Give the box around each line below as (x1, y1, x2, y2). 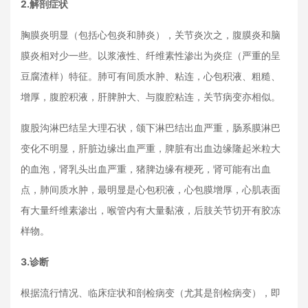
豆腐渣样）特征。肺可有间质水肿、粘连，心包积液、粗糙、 (21, 70, 280, 82)
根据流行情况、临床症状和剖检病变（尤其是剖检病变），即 (21, 287, 280, 298)
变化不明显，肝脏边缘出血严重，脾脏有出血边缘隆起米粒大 (21, 142, 280, 154)
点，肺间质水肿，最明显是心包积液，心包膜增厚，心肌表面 (21, 184, 280, 195)
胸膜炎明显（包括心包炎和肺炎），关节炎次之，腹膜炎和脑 (21, 29, 280, 41)
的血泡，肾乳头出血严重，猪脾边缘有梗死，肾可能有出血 (21, 163, 271, 175)
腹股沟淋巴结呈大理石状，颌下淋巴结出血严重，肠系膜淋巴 (21, 122, 280, 133)
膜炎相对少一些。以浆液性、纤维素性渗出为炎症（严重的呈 (21, 49, 280, 61)
